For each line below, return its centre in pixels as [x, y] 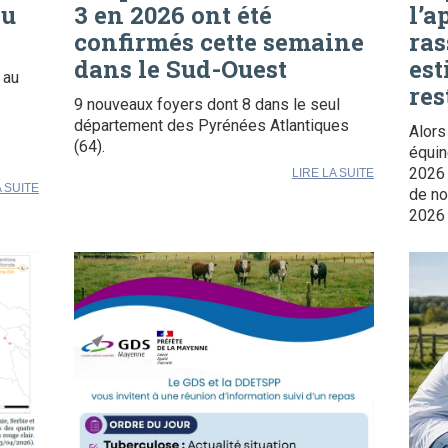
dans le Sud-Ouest [180, 68]
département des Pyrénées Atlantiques [211, 125]
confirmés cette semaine [219, 41]
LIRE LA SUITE [333, 172]
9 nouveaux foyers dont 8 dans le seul [207, 104]
